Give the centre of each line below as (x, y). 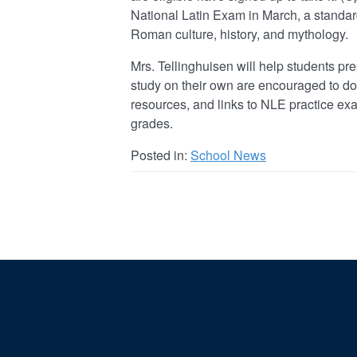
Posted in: (161, 155)
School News (228, 155)
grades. (152, 123)
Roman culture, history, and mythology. (239, 33)
